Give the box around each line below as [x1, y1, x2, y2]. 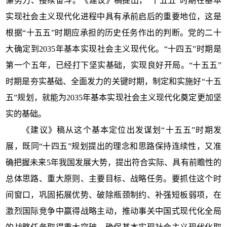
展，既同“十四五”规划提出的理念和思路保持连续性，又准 [6, 141, 221, 150]
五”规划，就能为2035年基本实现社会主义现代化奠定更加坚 [6, 93, 221, 102]
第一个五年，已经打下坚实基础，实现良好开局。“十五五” [6, 60, 221, 69]
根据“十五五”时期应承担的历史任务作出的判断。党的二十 [6, 28, 221, 37]
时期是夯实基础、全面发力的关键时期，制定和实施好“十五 [6, 77, 221, 86]
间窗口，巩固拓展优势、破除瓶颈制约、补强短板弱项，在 [6, 190, 221, 199]
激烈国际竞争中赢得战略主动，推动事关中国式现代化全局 [6, 206, 221, 215]
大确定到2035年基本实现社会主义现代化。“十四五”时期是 [6, 44, 221, 53]
